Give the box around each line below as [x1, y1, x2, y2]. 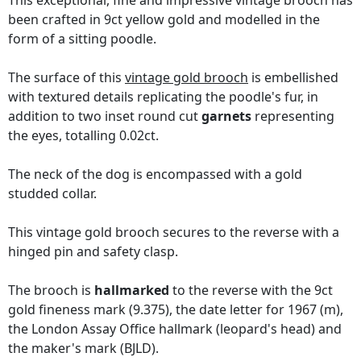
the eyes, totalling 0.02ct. [8, 127, 159, 145]
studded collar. [8, 185, 97, 203]
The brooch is [8, 281, 94, 300]
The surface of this [8, 68, 125, 87]
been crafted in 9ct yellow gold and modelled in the [8, 10, 320, 29]
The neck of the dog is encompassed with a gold [8, 165, 302, 184]
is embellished [248, 68, 338, 87]
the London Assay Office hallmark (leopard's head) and [8, 320, 342, 338]
